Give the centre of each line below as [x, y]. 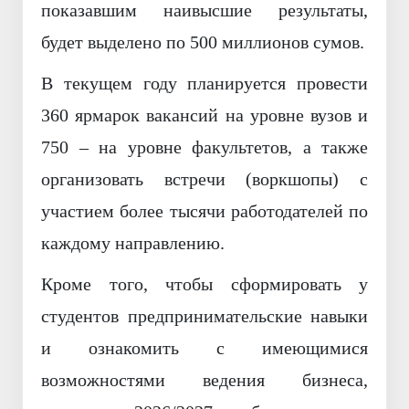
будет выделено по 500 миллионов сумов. [203, 42]
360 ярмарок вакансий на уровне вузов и [204, 115]
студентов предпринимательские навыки [204, 316]
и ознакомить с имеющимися [204, 348]
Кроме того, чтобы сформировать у [204, 284]
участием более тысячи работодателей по [204, 211]
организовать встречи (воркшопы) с [204, 179]
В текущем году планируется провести [204, 84]
